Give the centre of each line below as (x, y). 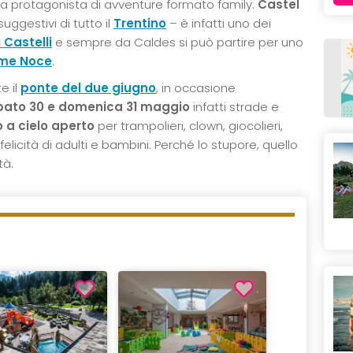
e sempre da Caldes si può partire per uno (178, 42)
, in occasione (196, 87)
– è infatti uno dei (219, 23)
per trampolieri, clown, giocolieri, (189, 125)
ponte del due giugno (88, 87)
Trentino (140, 23)
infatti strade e (234, 106)
